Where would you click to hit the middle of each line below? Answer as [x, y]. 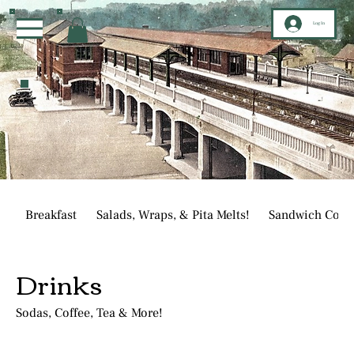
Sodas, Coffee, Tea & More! [89, 313]
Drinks [59, 283]
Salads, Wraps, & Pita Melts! [173, 215]
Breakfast [51, 215]
